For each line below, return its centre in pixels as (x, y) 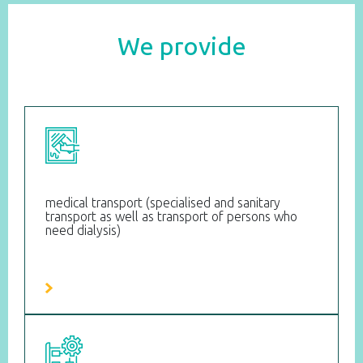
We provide (181, 47)
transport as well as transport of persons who (171, 217)
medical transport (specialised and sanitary (163, 203)
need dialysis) (83, 231)
